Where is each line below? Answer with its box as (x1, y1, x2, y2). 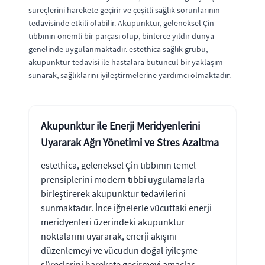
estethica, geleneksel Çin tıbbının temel (41, 159, 196, 171)
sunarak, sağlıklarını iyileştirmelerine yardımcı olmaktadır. (28, 69, 231, 80)
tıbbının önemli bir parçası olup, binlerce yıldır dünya (28, 30, 214, 41)
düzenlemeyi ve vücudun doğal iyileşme (41, 244, 198, 256)
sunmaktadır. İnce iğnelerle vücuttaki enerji (41, 201, 212, 214)
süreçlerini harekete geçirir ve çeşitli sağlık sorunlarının (28, 4, 220, 15)
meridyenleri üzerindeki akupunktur (41, 215, 185, 228)
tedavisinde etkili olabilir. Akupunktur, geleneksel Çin (28, 17, 214, 28)
